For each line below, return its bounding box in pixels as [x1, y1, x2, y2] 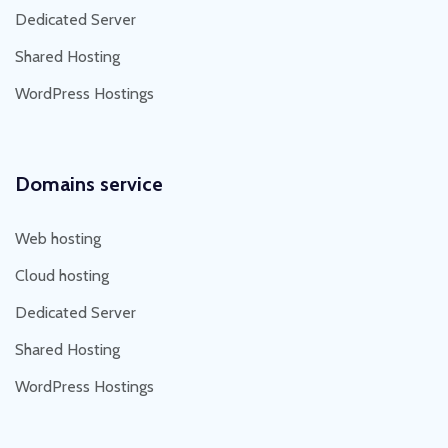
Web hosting [15, 228, 101, 248]
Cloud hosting [15, 265, 109, 285]
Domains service [15, 171, 163, 196]
